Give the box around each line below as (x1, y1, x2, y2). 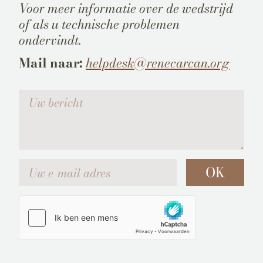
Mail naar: (19, 53, 83, 73)
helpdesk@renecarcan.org (86, 53, 230, 73)
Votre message (18, 89, 74, 102)
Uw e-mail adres (18, 158, 79, 171)
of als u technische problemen (19, 14, 180, 34)
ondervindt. (19, 30, 81, 50)
